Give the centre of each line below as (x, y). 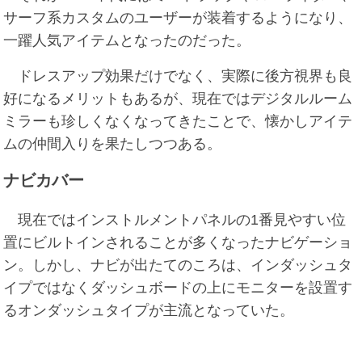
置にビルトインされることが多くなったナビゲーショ (178, 243)
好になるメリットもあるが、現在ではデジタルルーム (178, 99)
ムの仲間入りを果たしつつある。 (113, 144)
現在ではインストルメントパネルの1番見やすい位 (175, 220)
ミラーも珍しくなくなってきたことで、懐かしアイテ (178, 122)
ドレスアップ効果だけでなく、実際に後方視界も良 (178, 76)
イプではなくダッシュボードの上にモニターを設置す (178, 288)
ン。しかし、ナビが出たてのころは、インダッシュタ (178, 265)
